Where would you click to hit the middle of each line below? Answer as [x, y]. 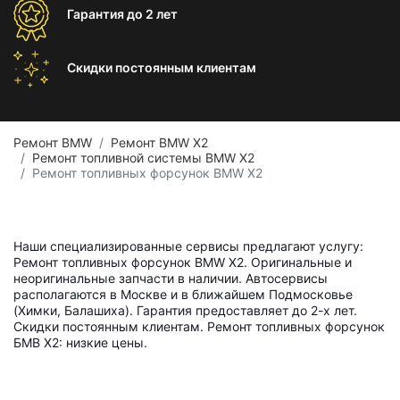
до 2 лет [152, 14]
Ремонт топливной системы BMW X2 [143, 158]
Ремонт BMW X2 [159, 142]
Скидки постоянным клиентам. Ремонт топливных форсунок [199, 326]
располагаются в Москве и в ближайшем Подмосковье [183, 294]
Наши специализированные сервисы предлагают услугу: [188, 246]
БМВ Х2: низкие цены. [80, 342]
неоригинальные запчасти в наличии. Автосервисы [171, 278]
